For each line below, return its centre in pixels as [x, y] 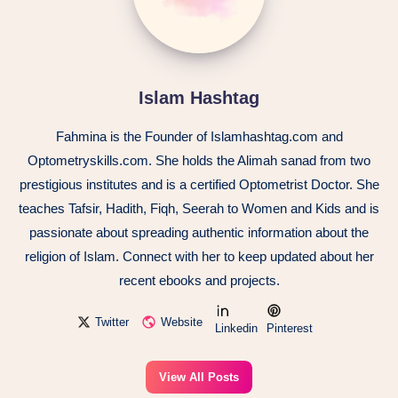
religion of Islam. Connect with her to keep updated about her [199, 257]
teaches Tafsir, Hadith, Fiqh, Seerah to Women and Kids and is [199, 209]
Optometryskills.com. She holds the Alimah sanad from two [199, 161]
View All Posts [199, 378]
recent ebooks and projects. [199, 281]
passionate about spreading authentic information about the [199, 233]
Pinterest [289, 329]
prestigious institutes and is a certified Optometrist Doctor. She [199, 185]
